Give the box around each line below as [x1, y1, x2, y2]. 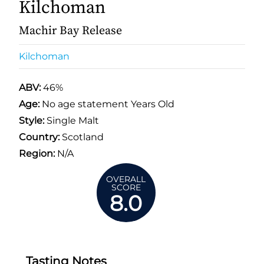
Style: [19, 114, 44, 126]
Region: [19, 147, 55, 159]
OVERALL [106, 173, 146, 184]
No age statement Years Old [42, 98, 174, 110]
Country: [19, 131, 60, 143]
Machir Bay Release [19, 23, 122, 38]
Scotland [60, 131, 104, 143]
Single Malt [44, 114, 99, 126]
